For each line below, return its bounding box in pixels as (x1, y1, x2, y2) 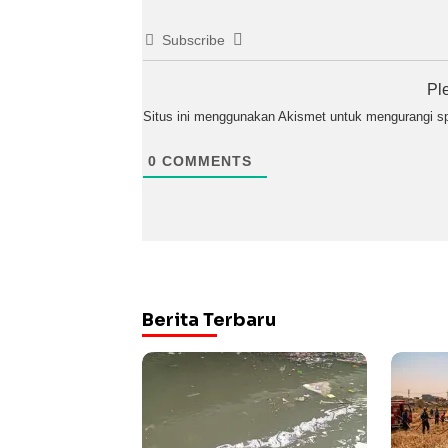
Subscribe (162, 31, 225, 48)
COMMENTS (157, 153, 252, 169)
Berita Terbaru (142, 309, 276, 331)
